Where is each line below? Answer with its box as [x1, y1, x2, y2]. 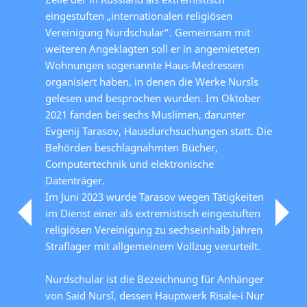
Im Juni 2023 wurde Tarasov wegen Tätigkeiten [45, 189, 264, 204]
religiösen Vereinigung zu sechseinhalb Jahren [45, 222, 262, 236]
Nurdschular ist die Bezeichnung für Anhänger [45, 271, 264, 286]
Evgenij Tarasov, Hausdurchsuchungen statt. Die [45, 123, 272, 138]
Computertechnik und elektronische [45, 156, 214, 171]
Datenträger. [45, 173, 105, 187]
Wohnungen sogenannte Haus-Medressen [45, 58, 244, 72]
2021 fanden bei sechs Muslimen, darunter [45, 107, 245, 121]
